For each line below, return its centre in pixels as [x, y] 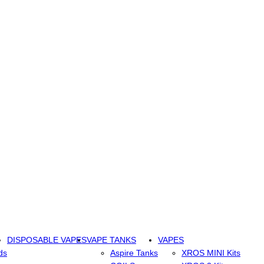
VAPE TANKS [111, 240]
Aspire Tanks [134, 253]
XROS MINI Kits [211, 253]
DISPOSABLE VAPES [47, 240]
